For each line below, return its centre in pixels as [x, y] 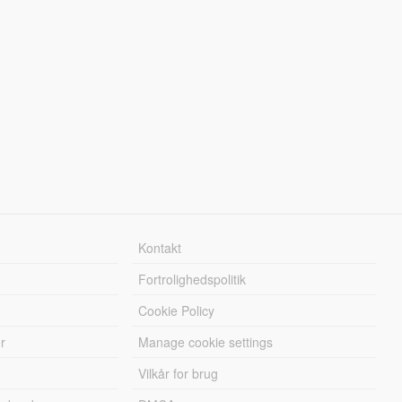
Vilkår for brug [179, 373]
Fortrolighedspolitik [192, 279]
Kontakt [160, 247]
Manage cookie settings [206, 341]
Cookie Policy [177, 310]
